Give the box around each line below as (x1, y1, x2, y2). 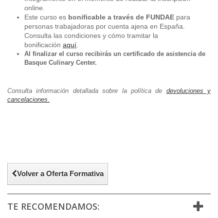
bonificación (24, 40, 63, 49)
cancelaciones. (7, 95, 50, 103)
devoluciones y (166, 87, 211, 94)
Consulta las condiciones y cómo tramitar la (24, 31, 158, 39)
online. (24, 3, 45, 12)
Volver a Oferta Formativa (17, 169, 104, 178)
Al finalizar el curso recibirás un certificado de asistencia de (24, 50, 205, 57)
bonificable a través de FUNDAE (68, 13, 174, 21)
